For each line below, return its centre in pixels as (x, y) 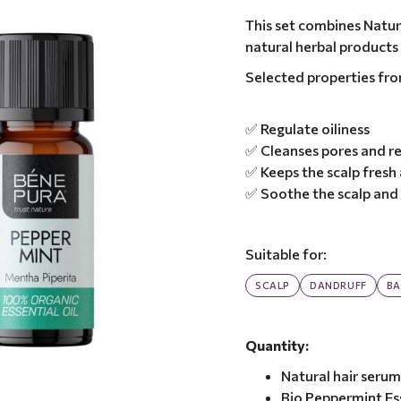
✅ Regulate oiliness (307, 128)
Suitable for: (286, 254)
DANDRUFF (338, 285)
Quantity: (277, 345)
